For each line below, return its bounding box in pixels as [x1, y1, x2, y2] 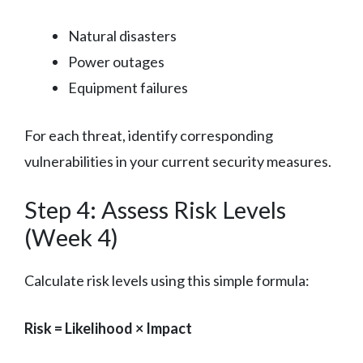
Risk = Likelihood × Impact [24, 318, 192, 337]
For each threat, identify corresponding [24, 126, 273, 144]
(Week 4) [24, 222, 118, 251]
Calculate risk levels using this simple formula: [24, 271, 310, 289]
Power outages [68, 52, 164, 70]
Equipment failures [68, 78, 188, 96]
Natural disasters [68, 26, 177, 45]
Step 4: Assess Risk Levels [24, 194, 286, 224]
